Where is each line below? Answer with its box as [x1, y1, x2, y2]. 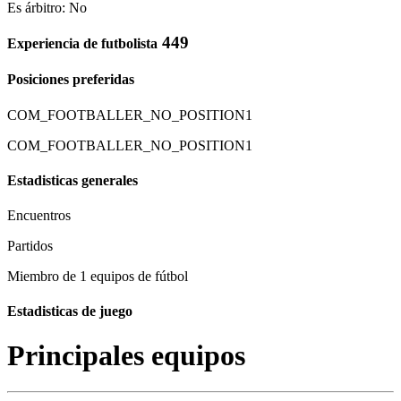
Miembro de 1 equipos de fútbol [7, 269, 188, 285]
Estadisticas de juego [7, 303, 132, 320]
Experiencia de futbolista [7, 35, 158, 51]
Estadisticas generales [7, 172, 138, 188]
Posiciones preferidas [7, 72, 134, 88]
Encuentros [7, 208, 71, 224]
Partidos [7, 238, 53, 254]
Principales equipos [7, 338, 245, 371]
